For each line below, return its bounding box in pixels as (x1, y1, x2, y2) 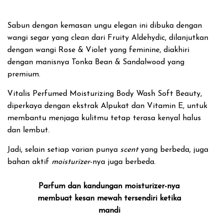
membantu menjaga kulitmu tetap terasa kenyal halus (7, 114, 201, 122)
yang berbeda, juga (138, 146, 208, 154)
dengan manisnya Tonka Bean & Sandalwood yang (7, 58, 184, 66)
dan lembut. (7, 127, 50, 134)
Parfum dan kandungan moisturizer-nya (38, 182, 180, 190)
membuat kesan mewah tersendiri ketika (37, 195, 181, 202)
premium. (7, 71, 40, 78)
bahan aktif (7, 158, 52, 166)
